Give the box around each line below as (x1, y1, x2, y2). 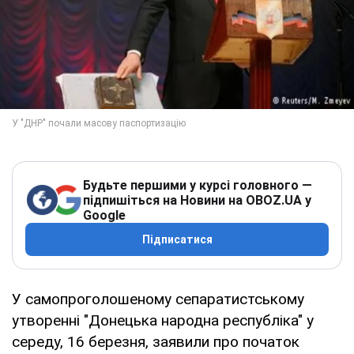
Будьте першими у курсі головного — (83, 177, 312, 193)
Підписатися (141, 232, 213, 246)
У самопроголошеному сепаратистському (12, 289, 304, 308)
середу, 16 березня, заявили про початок (12, 332, 299, 351)
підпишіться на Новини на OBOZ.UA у (83, 192, 311, 208)
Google (83, 207, 126, 223)
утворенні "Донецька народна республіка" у (12, 311, 314, 330)
